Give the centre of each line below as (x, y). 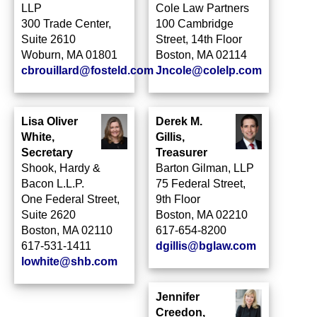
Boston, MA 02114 (201, 55)
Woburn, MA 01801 (69, 55)
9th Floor (178, 199)
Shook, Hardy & (61, 168)
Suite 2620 (48, 215)
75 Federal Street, (201, 184)
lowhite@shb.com (69, 261)
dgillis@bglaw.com (206, 246)
